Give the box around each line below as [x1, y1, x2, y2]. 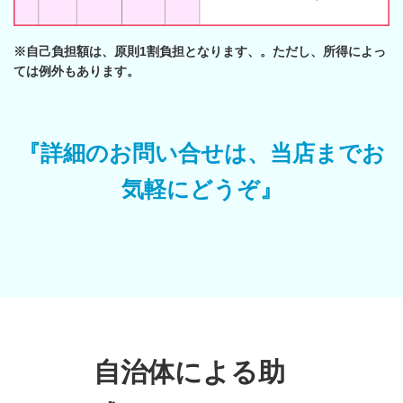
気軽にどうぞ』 [121, 176, 282, 202]
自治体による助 [94, 357, 285, 388]
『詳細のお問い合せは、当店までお [18, 140, 385, 166]
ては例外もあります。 [13, 64, 139, 79]
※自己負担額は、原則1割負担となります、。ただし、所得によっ [13, 44, 386, 59]
